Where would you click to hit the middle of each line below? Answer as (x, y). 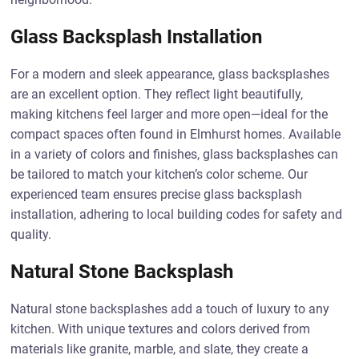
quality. (31, 234)
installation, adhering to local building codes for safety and (177, 214)
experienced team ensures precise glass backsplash (157, 194)
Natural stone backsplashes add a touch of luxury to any (170, 309)
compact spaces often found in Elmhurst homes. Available (176, 134)
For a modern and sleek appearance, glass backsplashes (170, 74)
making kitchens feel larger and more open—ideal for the (169, 114)
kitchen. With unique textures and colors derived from (161, 329)
